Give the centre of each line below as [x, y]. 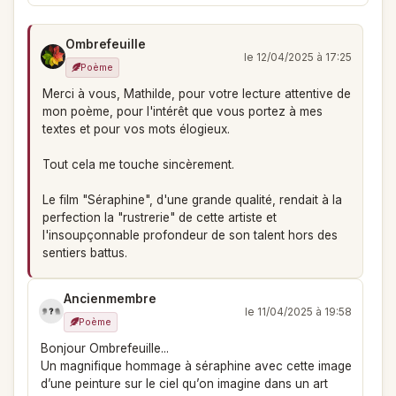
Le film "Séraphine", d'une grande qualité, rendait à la [192, 200]
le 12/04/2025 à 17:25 [298, 57]
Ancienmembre [110, 299]
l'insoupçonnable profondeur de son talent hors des [190, 235]
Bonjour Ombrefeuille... [105, 348]
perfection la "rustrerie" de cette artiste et [160, 217]
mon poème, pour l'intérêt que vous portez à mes [183, 111]
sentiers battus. [85, 253]
